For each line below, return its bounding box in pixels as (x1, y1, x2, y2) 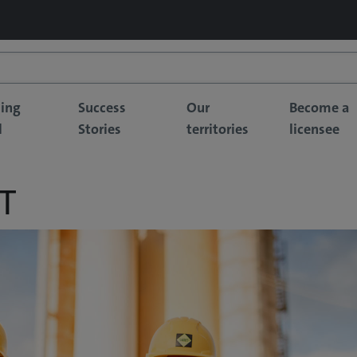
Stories (77, 119, 121, 139)
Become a (289, 97, 350, 117)
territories (186, 119, 249, 139)
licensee (289, 119, 340, 139)
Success (77, 97, 126, 117)
